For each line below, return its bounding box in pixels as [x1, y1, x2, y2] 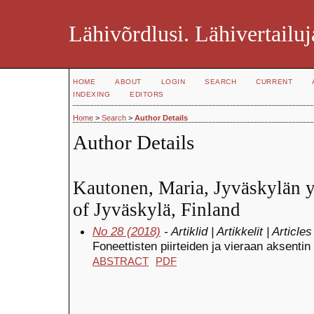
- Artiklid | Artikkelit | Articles [161, 224, 312, 238]
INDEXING [73, 90, 111, 98]
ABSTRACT [93, 255, 149, 267]
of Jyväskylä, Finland [73, 198, 240, 220]
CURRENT [256, 78, 293, 86]
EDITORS [130, 90, 164, 98]
